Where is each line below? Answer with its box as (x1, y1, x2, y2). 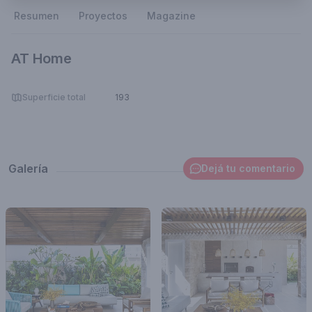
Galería (8, 162, 48, 175)
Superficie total (22, 92, 86, 102)
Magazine (147, 10, 196, 22)
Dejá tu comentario (201, 162, 295, 174)
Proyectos (79, 10, 127, 22)
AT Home (11, 50, 72, 67)
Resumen (14, 10, 59, 22)
